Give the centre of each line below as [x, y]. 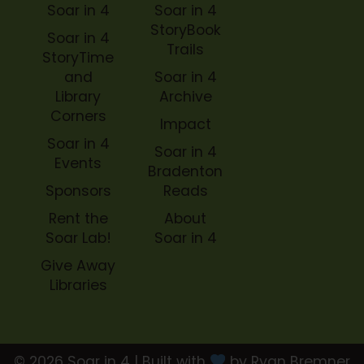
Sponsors [78, 191]
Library [78, 96]
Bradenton [185, 171]
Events [78, 163]
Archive [185, 96]
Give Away [78, 265]
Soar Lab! [78, 238]
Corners [78, 116]
